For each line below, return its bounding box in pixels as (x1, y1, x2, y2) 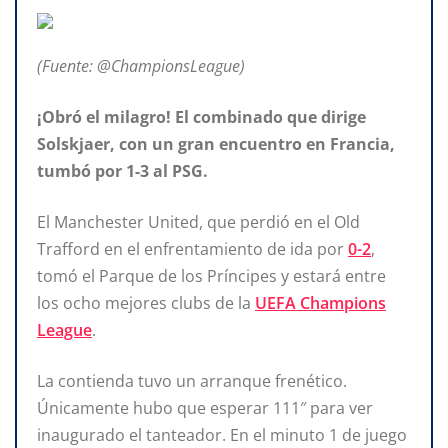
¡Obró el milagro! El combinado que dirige (37, 105, 366, 128)
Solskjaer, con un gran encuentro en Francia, (37, 132, 395, 155)
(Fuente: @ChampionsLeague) (37, 54, 245, 77)
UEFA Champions (255, 291, 386, 314)
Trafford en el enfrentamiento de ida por (37, 237, 348, 260)
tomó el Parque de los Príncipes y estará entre (37, 264, 386, 287)
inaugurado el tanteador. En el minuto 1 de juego (37, 423, 407, 446)
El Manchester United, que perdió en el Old (37, 210, 360, 233)
